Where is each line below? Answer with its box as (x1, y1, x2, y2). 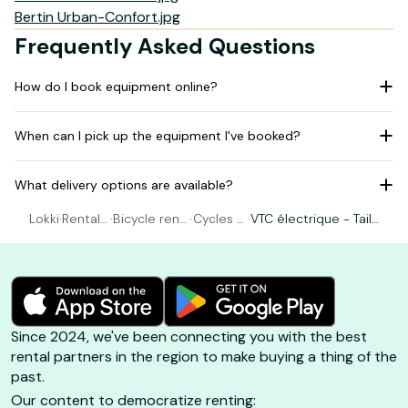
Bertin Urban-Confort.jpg (15, 6, 180, 26)
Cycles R (193, 209, 245, 227)
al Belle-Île (112, 229, 178, 246)
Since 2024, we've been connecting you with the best (11, 326, 367, 346)
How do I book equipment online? (15, 77, 218, 95)
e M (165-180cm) (250, 229, 352, 246)
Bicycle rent (112, 209, 185, 227)
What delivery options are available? (15, 176, 233, 193)
